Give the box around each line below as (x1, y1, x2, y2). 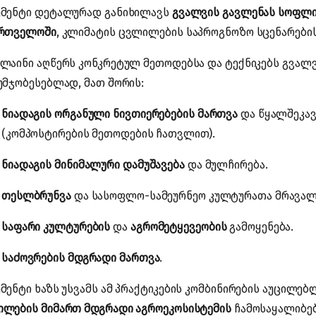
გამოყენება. (226, 220, 294, 233)
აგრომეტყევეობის (130, 220, 227, 233)
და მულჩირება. (184, 158, 268, 171)
